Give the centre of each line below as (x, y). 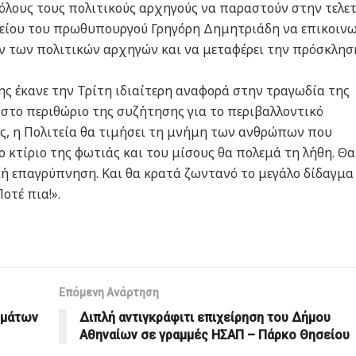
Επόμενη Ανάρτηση (109, 292)
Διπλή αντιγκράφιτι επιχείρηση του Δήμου (205, 317)
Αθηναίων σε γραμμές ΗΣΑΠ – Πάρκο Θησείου (215, 335)
